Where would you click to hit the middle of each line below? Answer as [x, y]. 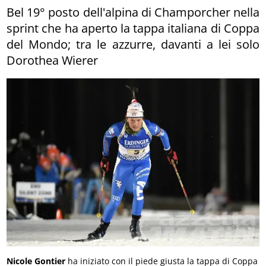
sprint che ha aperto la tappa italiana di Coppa [133, 28]
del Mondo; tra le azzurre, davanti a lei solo [133, 44]
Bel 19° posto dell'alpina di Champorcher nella [133, 12]
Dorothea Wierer [53, 60]
